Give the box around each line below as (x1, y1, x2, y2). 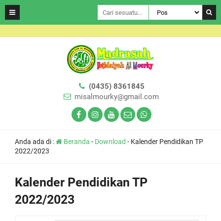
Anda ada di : (15, 138, 56, 146)
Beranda (62, 138, 90, 146)
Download (95, 138, 126, 146)
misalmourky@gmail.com (74, 92, 159, 101)
